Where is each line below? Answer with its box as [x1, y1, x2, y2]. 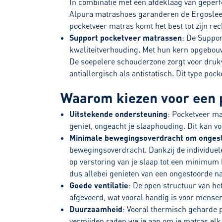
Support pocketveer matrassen [69, 33, 182, 43]
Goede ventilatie [69, 180, 129, 190]
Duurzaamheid [69, 204, 123, 214]
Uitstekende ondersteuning [69, 109, 168, 119]
